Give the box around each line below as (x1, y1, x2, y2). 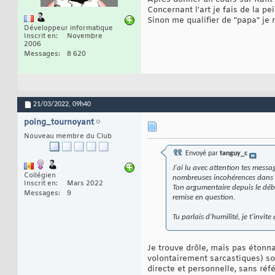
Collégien (24, 171, 56, 180)
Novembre (67, 32, 103, 41)
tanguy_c (220, 150, 247, 158)
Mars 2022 (67, 179, 103, 188)
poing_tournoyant (24, 117, 94, 128)
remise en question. (172, 193, 235, 202)
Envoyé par (184, 150, 220, 158)
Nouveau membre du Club (24, 132, 112, 141)
